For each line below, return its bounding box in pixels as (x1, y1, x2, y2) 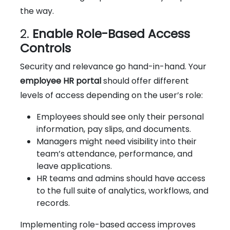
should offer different (101, 74, 189, 87)
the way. (20, 5, 54, 17)
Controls (20, 39, 71, 56)
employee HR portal (20, 74, 101, 87)
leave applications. (36, 160, 112, 172)
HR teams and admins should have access (36, 172, 205, 184)
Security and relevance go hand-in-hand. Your (20, 60, 206, 72)
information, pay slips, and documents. (36, 123, 191, 135)
